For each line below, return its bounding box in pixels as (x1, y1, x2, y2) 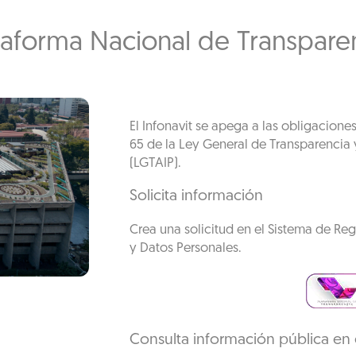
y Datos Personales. (129, 242, 242, 255)
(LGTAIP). (129, 157, 181, 170)
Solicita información (129, 188, 263, 204)
